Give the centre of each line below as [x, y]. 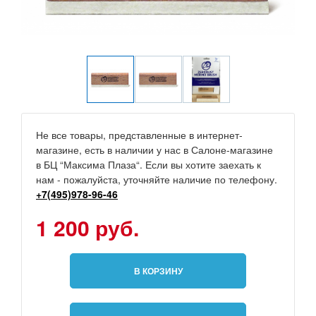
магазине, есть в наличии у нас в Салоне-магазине [154, 150]
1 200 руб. [87, 228]
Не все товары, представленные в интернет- [139, 135]
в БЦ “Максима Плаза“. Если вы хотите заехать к [148, 165]
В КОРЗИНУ [158, 271]
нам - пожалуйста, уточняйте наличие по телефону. [157, 180]
